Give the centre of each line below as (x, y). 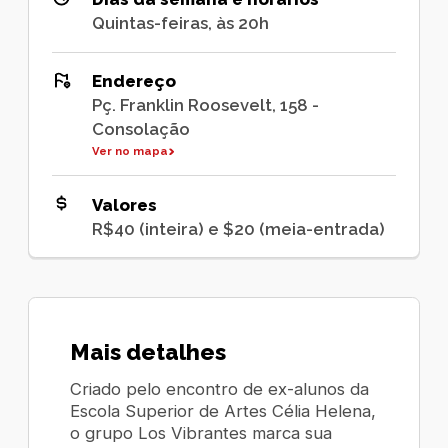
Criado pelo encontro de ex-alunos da (220, 388)
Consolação (140, 129)
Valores (124, 204)
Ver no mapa (129, 151)
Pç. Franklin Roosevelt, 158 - (205, 105)
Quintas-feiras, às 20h (180, 23)
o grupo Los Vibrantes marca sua (201, 432)
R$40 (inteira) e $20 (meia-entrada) (238, 228)
